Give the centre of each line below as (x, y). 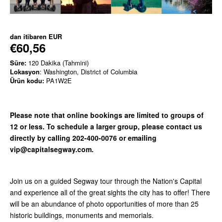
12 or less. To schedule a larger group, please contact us (106, 126)
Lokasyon (25, 71)
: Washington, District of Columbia (88, 71)
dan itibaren (29, 36)
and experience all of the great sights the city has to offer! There (110, 192)
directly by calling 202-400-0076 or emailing (83, 138)
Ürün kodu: (27, 80)
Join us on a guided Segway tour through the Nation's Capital (106, 181)
